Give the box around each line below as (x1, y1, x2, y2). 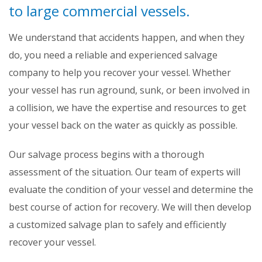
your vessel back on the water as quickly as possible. (9, 119, 237, 132)
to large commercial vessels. (9, 1, 190, 20)
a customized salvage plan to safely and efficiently (9, 218, 226, 231)
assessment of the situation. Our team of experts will (9, 166, 240, 178)
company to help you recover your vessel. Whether (9, 66, 231, 79)
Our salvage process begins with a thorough (9, 148, 204, 161)
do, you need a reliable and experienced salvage (9, 49, 218, 61)
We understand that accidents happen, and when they (9, 31, 244, 44)
